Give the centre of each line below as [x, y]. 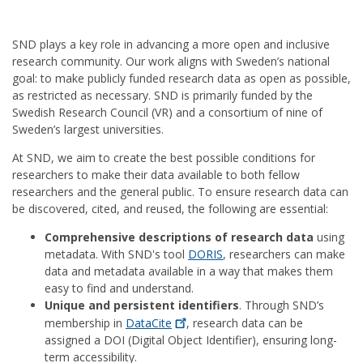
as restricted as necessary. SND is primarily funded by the [162, 95]
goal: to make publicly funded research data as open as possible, [181, 78]
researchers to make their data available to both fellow [156, 175]
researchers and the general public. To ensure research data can [180, 192]
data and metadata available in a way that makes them [189, 271]
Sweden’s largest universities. [91, 129]
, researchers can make [284, 254]
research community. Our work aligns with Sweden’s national [171, 61]
